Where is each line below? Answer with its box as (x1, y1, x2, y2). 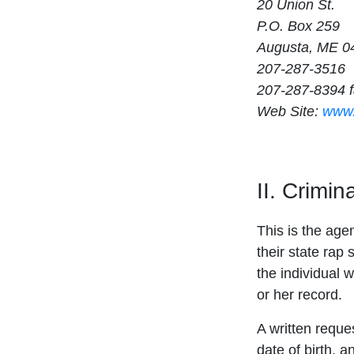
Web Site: (257, 104, 322, 120)
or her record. (257, 287, 342, 303)
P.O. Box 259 (257, 18, 340, 35)
